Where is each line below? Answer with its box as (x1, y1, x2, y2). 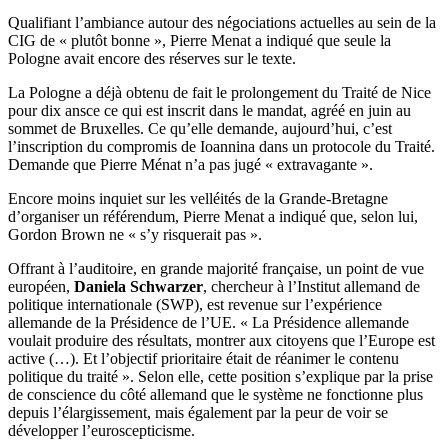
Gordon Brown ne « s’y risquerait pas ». (8, 225, 262, 243)
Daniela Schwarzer (74, 277, 203, 295)
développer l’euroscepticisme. (8, 421, 195, 439)
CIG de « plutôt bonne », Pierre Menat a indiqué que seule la (8, 31, 391, 49)
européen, (8, 277, 74, 295)
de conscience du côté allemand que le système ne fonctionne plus (8, 385, 423, 403)
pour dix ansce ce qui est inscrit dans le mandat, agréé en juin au (8, 101, 411, 119)
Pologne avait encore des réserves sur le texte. (8, 49, 296, 67)
